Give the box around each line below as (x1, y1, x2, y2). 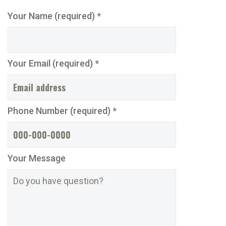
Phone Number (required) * (8, 105, 117, 116)
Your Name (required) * (8, 10, 101, 21)
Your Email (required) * (8, 58, 99, 69)
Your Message (8, 152, 66, 163)
